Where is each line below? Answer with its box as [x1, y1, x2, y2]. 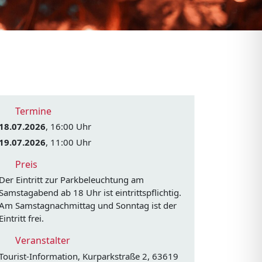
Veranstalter [12, 234, 70, 247]
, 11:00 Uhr [45, 136, 91, 148]
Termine [12, 105, 51, 118]
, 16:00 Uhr [45, 120, 91, 133]
